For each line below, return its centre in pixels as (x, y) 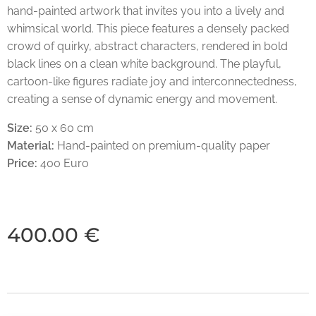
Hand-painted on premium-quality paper (162, 145)
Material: (31, 145)
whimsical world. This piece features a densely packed (148, 28)
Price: (22, 163)
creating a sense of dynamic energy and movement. (142, 99)
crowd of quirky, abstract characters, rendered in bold (147, 46)
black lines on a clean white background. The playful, (144, 63)
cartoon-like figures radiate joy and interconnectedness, (152, 81)
